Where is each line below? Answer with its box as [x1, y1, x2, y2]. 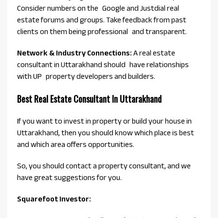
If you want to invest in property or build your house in [17, 117, 192, 126]
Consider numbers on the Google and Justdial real [17, 4, 179, 13]
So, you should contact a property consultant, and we [17, 162, 191, 170]
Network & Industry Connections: [17, 49, 132, 57]
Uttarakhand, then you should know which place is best [17, 128, 194, 137]
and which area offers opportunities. [17, 140, 134, 149]
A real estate [132, 49, 175, 57]
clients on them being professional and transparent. [17, 27, 187, 36]
